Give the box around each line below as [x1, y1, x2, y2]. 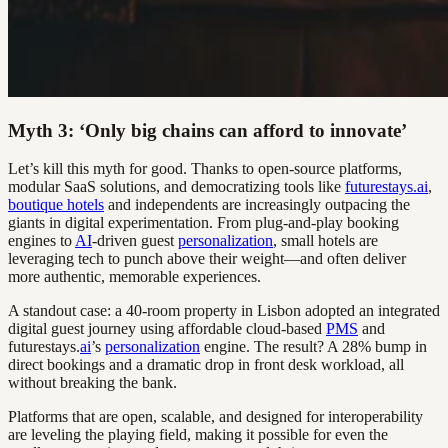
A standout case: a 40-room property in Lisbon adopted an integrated [8, 302, 440, 320]
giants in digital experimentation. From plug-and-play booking [8, 214, 399, 232]
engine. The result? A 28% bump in [200, 338, 427, 356]
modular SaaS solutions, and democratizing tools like [8, 178, 345, 196]
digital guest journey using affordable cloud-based [8, 320, 326, 338]
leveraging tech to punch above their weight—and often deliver [8, 250, 406, 268]
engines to [8, 232, 75, 250]
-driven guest [92, 232, 178, 250]
